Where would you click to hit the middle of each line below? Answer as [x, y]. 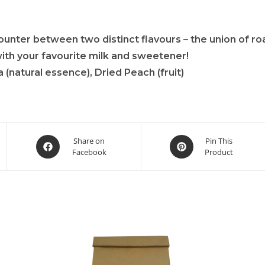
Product [219, 152]
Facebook [89, 152]
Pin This [219, 140]
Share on [89, 140]
